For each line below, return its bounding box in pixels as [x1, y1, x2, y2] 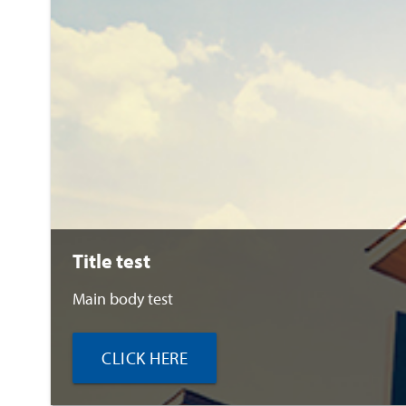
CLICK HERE [101, 347, 188, 369]
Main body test [72, 288, 173, 309]
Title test [72, 248, 150, 274]
